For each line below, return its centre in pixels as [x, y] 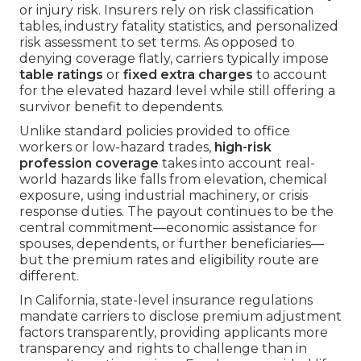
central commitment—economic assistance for [168, 228]
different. [49, 276]
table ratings [61, 75]
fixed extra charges [188, 75]
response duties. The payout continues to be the [176, 212]
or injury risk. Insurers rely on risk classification [166, 10]
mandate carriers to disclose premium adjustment [180, 317]
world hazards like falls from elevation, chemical [173, 180]
